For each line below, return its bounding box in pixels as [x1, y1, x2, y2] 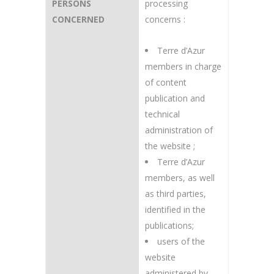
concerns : [145, 13, 185, 25]
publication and [145, 92, 205, 104]
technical [145, 108, 180, 120]
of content [145, 76, 187, 88]
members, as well [145, 172, 215, 183]
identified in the [145, 204, 206, 215]
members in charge [145, 61, 221, 72]
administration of [145, 124, 213, 136]
